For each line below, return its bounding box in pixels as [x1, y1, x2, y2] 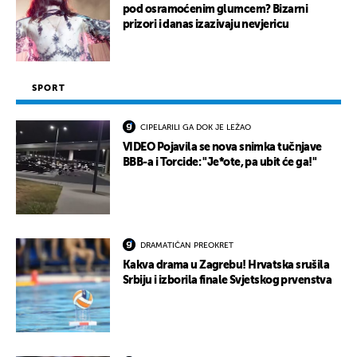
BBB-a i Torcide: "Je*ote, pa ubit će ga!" [123, 156, 317, 168]
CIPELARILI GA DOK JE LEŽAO [140, 123, 251, 131]
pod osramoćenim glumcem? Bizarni [123, 3, 308, 15]
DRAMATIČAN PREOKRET [140, 241, 233, 249]
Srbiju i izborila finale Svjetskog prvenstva [123, 274, 332, 286]
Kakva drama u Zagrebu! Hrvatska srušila [123, 259, 330, 271]
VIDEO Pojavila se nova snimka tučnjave [123, 141, 322, 153]
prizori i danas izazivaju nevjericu [123, 18, 289, 30]
